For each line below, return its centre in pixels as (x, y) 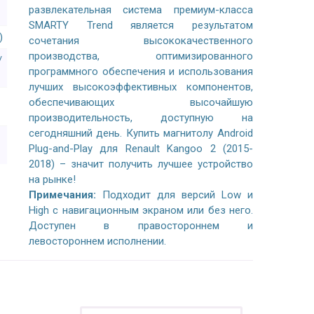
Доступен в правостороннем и (141, 226)
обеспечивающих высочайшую (141, 102)
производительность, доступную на (141, 118)
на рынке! (52, 179)
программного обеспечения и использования (141, 71)
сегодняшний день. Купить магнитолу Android (141, 133)
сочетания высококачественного (141, 41)
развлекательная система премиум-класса (141, 10)
